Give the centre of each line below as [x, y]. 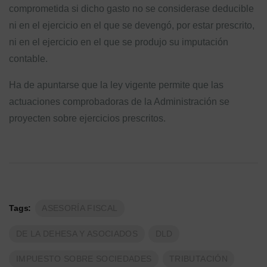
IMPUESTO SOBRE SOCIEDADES [84, 259]
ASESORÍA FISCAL [80, 208]
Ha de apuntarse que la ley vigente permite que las [116, 85]
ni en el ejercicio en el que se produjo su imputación [119, 42]
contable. [28, 59]
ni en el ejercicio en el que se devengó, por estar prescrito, [132, 25]
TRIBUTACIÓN [198, 259]
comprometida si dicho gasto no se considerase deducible [131, 9]
